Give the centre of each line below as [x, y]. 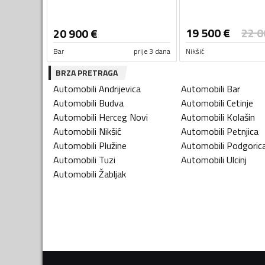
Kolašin [241, 117]
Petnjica [243, 132]
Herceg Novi [123, 117]
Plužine [113, 146]
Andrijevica [120, 89]
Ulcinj [237, 160]
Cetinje [240, 103]
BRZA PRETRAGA [87, 73]
